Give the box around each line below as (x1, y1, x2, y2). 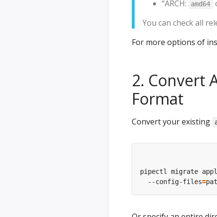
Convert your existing (132, 116, 212, 127)
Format (132, 88, 184, 109)
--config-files (140, 178, 202, 186)
